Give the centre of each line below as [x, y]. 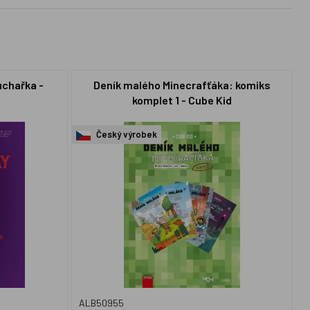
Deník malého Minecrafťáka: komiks [182, 84]
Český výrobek [125, 134]
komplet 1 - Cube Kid [182, 100]
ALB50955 [102, 303]
